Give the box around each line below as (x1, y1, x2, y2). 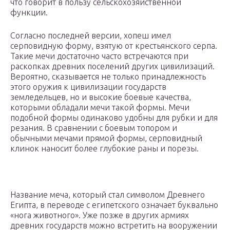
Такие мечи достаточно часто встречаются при (10, 51, 188, 61)
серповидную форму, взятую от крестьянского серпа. (10, 41, 217, 51)
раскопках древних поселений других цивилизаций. (10, 62, 215, 71)
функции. (10, 8, 48, 17)
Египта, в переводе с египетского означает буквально (10, 200, 218, 210)
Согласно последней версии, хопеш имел (10, 31, 171, 41)
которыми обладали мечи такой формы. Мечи (10, 103, 189, 112)
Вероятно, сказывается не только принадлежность (10, 72, 206, 82)
